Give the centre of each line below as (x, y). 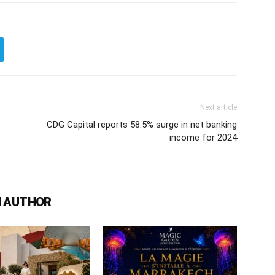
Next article (219, 107)
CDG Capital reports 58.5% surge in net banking (142, 124)
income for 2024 (203, 137)
